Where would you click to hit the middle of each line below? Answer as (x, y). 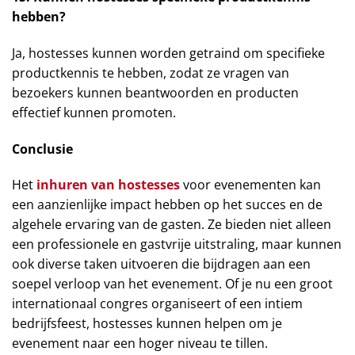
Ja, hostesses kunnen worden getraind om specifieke (168, 53)
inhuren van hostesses (108, 185)
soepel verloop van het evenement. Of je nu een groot (172, 284)
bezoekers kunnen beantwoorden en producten (155, 92)
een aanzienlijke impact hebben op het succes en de (167, 205)
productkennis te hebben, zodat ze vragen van (151, 73)
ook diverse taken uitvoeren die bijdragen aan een (161, 264)
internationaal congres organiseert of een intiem (157, 304)
